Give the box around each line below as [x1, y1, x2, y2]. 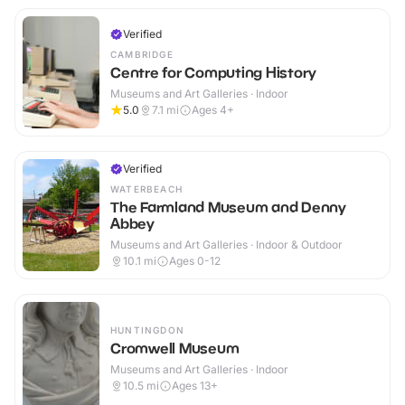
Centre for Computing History [110, 63, 316, 82]
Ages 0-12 [169, 254, 221, 268]
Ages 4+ [192, 103, 234, 118]
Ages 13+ [172, 379, 218, 393]
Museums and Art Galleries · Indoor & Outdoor [110, 238, 343, 252]
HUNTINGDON [110, 325, 184, 336]
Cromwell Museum [110, 339, 240, 358]
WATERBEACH [110, 184, 183, 195]
